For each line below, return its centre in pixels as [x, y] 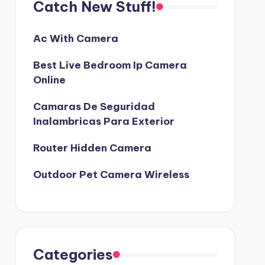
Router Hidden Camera [92, 148]
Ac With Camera [75, 38]
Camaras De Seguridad [94, 106]
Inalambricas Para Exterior [104, 121]
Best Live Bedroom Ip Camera [110, 65]
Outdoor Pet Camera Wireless [111, 174]
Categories [73, 254]
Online [49, 80]
